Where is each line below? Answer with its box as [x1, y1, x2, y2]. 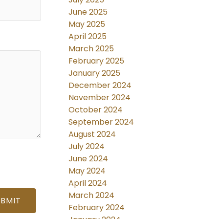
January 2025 [68, 67, 121, 79]
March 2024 [68, 190, 115, 201]
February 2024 [68, 202, 125, 214]
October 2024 [68, 104, 123, 116]
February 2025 [68, 55, 125, 67]
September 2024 [68, 116, 134, 128]
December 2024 [68, 80, 132, 91]
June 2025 [68, 6, 108, 18]
